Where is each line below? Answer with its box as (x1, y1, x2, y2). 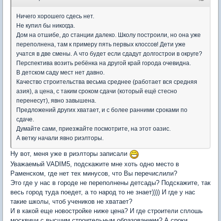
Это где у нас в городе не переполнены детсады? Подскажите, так (10, 179, 211, 186)
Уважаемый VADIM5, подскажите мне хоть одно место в (10, 160, 179, 168)
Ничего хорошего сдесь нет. (16, 13, 94, 20)
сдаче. (16, 116, 34, 123)
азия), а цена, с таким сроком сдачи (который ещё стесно (16, 88, 177, 95)
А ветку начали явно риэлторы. (16, 135, 104, 142)
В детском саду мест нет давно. (16, 69, 105, 76)
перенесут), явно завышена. (16, 97, 96, 104)
